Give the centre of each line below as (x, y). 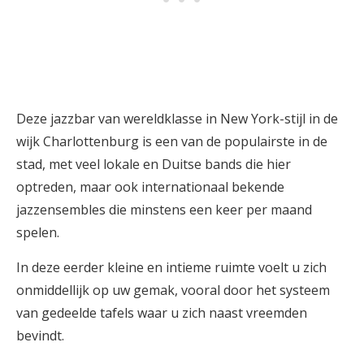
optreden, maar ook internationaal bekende (150, 187)
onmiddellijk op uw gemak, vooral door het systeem (173, 290)
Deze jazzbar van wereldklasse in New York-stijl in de (177, 119)
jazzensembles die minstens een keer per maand (164, 210)
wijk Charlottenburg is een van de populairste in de (172, 141)
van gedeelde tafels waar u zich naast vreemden (162, 313)
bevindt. (40, 336)
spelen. (38, 232)
